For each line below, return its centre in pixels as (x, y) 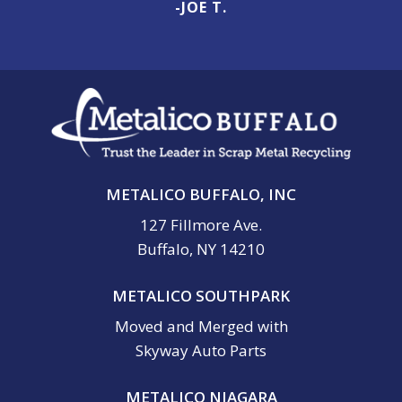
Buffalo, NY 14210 (201, 249)
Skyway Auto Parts (201, 351)
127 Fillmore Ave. (201, 225)
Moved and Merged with (201, 327)
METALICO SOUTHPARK (201, 296)
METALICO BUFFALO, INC (201, 195)
